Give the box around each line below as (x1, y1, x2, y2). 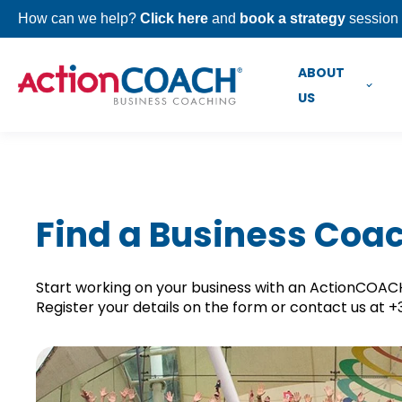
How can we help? (18, 11, 140, 26)
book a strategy (240, 11, 345, 26)
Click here (140, 11, 208, 26)
